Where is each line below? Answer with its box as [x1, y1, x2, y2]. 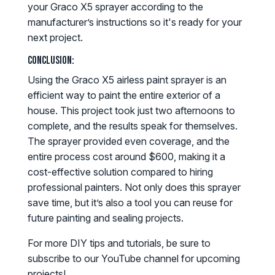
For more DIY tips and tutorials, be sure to [27, 237, 211, 250]
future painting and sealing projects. [27, 212, 184, 225]
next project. [27, 31, 83, 44]
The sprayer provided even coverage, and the [27, 135, 230, 148]
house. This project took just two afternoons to [27, 104, 235, 117]
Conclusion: [27, 54, 74, 68]
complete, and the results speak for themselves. [27, 120, 238, 133]
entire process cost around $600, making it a [27, 150, 225, 163]
